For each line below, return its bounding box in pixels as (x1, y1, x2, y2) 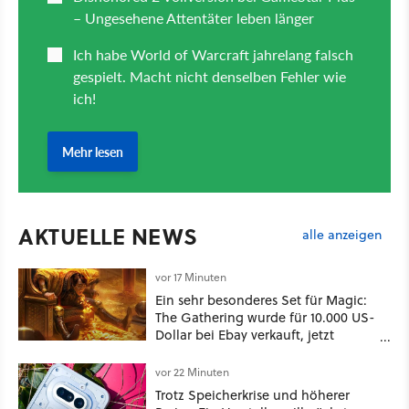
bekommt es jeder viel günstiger (155, 342, 351, 362)
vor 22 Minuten (155, 364, 229, 380)
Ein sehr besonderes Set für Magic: (155, 290, 367, 309)
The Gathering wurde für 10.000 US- (155, 308, 375, 327)
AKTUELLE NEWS (18, 220, 198, 252)
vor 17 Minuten (155, 269, 226, 285)
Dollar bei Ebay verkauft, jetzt (155, 325, 334, 344)
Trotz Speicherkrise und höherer (155, 385, 350, 404)
